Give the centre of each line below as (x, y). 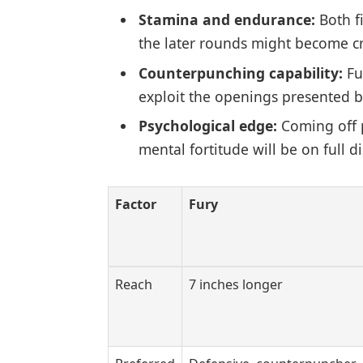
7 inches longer (235, 284)
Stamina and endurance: (226, 19)
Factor (135, 204)
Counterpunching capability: (240, 73)
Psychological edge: (207, 126)
